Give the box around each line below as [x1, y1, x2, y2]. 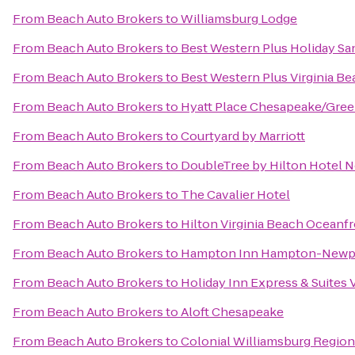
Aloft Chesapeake [181, 303, 284, 320]
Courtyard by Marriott [181, 128, 305, 144]
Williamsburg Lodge [181, 10, 297, 27]
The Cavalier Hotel [181, 186, 290, 203]
